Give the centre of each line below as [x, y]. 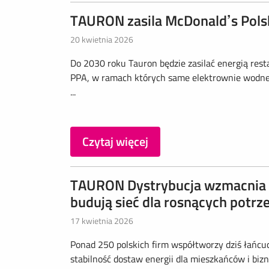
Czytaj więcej [115, 141]
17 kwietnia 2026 [102, 221]
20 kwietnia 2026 [102, 39]
